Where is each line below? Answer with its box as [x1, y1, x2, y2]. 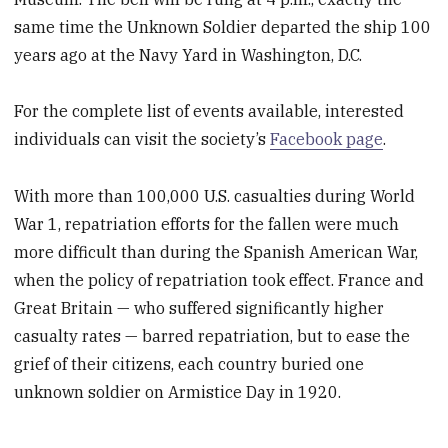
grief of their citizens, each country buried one [14, 354, 365, 375]
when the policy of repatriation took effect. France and [14, 270, 425, 291]
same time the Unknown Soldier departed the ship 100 [14, 16, 432, 37]
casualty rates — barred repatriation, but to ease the [14, 326, 411, 347]
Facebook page [270, 129, 384, 150]
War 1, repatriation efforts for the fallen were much [14, 214, 400, 235]
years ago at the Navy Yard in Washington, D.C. [14, 44, 363, 65]
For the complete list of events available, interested [14, 101, 405, 122]
